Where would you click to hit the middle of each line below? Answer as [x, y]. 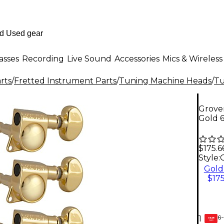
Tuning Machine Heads [165, 81]
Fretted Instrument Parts [65, 81]
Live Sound [89, 58]
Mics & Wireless [192, 58]
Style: [209, 158]
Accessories [137, 58]
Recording [43, 58]
